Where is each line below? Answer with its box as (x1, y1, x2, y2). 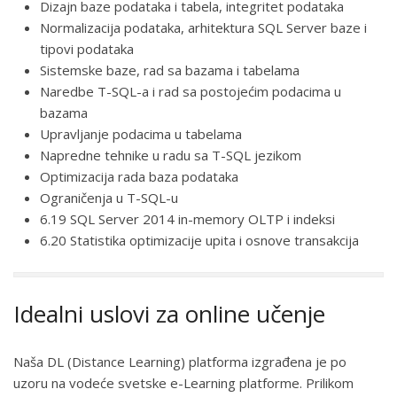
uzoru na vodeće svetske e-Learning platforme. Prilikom (13, 373, 354, 392)
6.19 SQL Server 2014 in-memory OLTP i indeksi (40, 209, 335, 228)
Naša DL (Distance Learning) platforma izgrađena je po (13, 352, 346, 370)
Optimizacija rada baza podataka (40, 167, 238, 185)
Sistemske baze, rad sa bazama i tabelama (40, 60, 300, 79)
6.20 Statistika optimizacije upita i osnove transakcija (40, 230, 359, 249)
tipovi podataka (40, 39, 134, 58)
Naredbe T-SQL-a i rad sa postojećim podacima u (40, 82, 341, 100)
